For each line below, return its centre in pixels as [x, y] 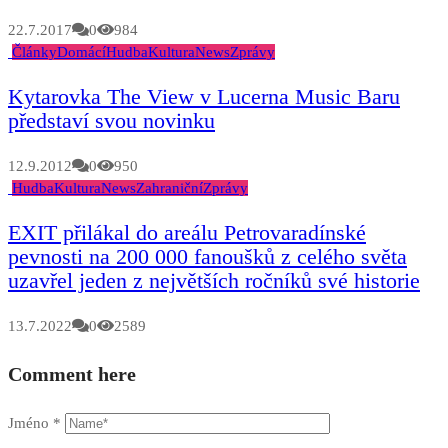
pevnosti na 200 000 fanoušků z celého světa [207, 256]
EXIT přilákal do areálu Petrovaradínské [187, 232]
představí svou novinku [111, 120]
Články [34, 51]
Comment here [72, 374]
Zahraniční [169, 187]
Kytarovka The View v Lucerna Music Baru [204, 96]
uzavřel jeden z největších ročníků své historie [214, 280]
